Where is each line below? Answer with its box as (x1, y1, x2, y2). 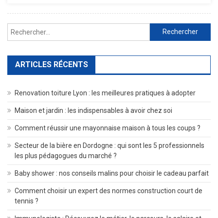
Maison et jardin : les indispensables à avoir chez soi (15, 106, 172, 114)
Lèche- (188, 36, 207, 44)
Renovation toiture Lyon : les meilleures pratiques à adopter (15, 89, 196, 97)
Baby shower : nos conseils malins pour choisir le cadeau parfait (15, 169, 209, 177)
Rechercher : (149, 24, 188, 33)
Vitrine (188, 48, 206, 55)
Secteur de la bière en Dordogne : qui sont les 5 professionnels (15, 141, 204, 149)
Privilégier (188, 14, 215, 22)
